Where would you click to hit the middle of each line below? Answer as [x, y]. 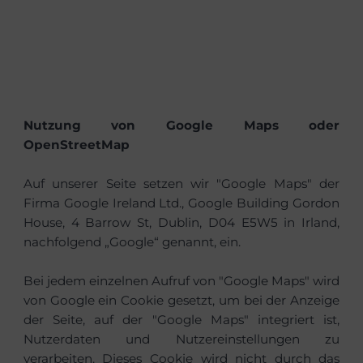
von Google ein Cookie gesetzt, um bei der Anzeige [181, 300]
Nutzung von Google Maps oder [181, 125]
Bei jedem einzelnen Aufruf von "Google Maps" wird [181, 280]
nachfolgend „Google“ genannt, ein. [132, 241]
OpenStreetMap [76, 144]
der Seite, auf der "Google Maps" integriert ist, [181, 319]
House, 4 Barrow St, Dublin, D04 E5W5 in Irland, [181, 222]
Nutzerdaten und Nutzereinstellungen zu [181, 339]
